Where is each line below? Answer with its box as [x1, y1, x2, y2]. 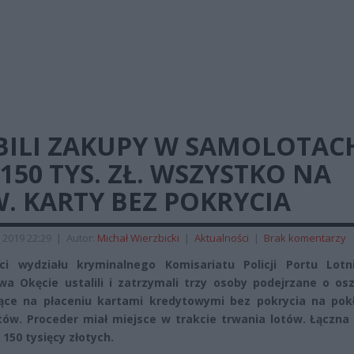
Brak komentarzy [264, 231, 346, 245]
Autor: [66, 231, 97, 245]
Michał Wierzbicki [97, 231, 179, 245]
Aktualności [194, 231, 249, 245]
